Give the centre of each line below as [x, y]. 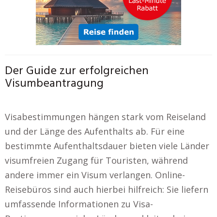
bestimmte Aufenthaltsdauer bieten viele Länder [107, 146]
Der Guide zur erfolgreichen [77, 71]
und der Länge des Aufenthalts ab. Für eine [95, 131]
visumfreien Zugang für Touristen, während [96, 160]
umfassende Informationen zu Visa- [79, 204]
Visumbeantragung [54, 84]
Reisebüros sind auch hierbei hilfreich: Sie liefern [107, 189]
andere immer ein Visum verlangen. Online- [95, 175]
